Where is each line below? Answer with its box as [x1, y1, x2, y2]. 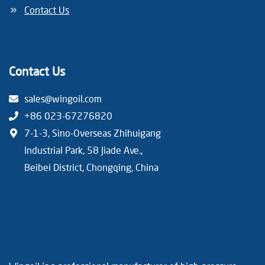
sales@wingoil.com [24, 92, 102, 104]
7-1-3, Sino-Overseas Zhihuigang [24, 127, 161, 138]
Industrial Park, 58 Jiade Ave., [24, 144, 143, 156]
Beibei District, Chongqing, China [24, 161, 159, 173]
